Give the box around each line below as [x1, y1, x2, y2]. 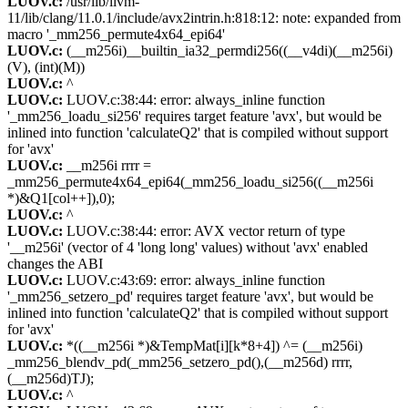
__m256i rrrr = [63, 158, 151, 174]
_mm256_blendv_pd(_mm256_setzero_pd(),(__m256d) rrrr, [7, 354, 352, 371]
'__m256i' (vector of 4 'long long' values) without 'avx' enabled [7, 240, 368, 256]
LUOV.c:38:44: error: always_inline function [63, 92, 325, 108]
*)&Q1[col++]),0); [7, 190, 115, 207]
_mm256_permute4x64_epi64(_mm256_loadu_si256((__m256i [7, 174, 373, 190]
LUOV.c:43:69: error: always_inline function [63, 272, 325, 289]
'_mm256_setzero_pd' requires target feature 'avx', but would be [7, 289, 373, 305]
